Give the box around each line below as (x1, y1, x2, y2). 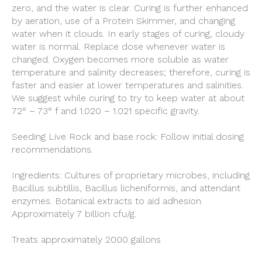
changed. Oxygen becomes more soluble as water (12, 54, 229, 65)
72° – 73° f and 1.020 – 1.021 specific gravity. (12, 105, 199, 116)
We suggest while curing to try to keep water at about (12, 92, 244, 104)
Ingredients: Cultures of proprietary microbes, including (12, 170, 250, 181)
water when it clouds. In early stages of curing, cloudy (12, 28, 244, 39)
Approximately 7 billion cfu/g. (12, 208, 136, 219)
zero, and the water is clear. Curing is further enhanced (12, 2, 248, 13)
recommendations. (12, 144, 93, 155)
